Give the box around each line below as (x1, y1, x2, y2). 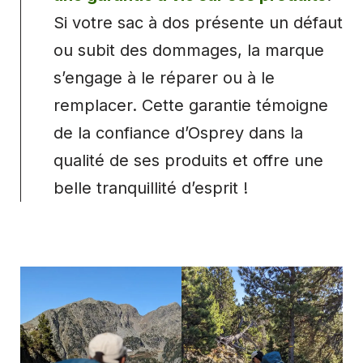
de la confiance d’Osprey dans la (53, 123, 303, 143)
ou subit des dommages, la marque (53, 41, 324, 61)
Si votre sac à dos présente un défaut (53, 13, 343, 33)
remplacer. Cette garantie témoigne (53, 96, 328, 116)
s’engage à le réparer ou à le (53, 68, 275, 88)
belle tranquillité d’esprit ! (53, 178, 248, 199)
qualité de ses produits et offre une (53, 151, 323, 171)
